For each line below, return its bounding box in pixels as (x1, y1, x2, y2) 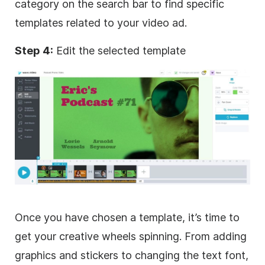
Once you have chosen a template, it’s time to (15, 211, 240, 224)
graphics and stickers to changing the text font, (15, 248, 248, 261)
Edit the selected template (53, 44, 186, 57)
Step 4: (15, 44, 53, 57)
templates (15, 16, 63, 29)
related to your (63, 16, 142, 29)
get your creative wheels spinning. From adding (15, 230, 247, 243)
